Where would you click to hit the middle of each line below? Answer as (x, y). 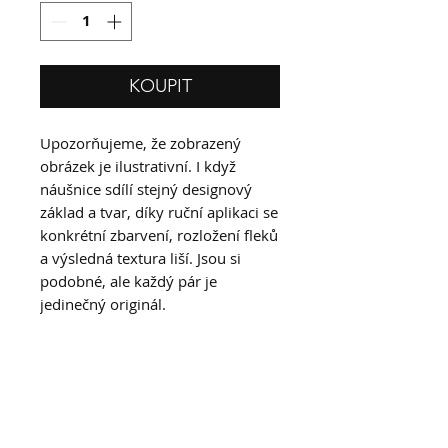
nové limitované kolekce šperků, (153, 424)
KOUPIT (160, 85)
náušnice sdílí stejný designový (146, 188)
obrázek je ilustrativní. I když (138, 165)
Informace (84, 366)
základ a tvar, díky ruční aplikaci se (159, 211)
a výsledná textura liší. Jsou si (140, 257)
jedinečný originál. (103, 303)
